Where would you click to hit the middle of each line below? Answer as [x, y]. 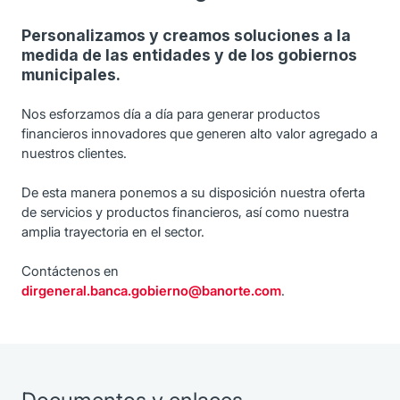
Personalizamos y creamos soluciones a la [186, 35]
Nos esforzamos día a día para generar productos [171, 114]
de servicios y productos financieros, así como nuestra [185, 212]
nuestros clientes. [74, 153]
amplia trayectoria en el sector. [113, 232]
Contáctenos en [70, 271]
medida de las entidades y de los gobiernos [189, 55]
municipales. [71, 75]
